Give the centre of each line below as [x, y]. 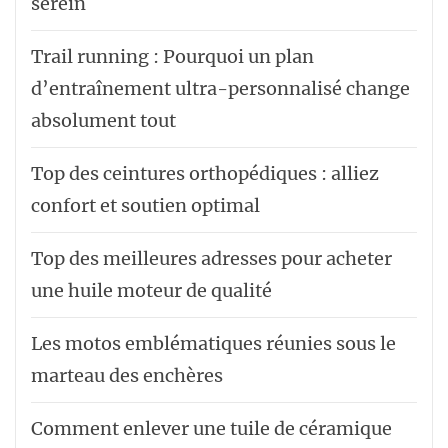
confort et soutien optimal [145, 205]
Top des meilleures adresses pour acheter [211, 258]
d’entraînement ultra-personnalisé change [220, 88]
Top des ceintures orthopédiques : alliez [205, 173]
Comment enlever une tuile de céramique [211, 428]
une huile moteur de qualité [151, 290]
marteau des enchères [127, 375]
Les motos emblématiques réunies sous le [213, 343]
